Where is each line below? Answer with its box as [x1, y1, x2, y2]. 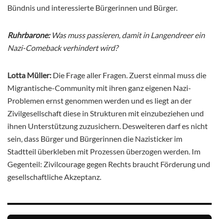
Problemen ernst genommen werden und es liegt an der [7, 96, 192, 106]
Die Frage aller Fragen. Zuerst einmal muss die [51, 70, 206, 80]
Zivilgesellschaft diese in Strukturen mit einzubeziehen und [7, 109, 204, 118]
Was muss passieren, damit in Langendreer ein [51, 30, 205, 40]
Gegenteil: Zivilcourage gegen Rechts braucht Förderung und [7, 159, 210, 169]
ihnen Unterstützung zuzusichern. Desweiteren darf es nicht [7, 121, 208, 131]
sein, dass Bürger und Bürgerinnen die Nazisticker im [7, 134, 182, 144]
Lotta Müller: [7, 70, 51, 80]
